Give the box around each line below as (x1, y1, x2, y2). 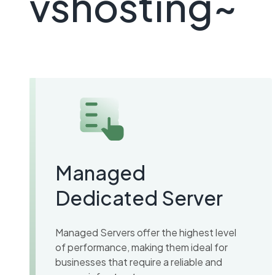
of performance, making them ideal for (55, 241, 228, 254)
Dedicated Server (55, 185, 223, 211)
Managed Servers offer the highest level (55, 226, 236, 239)
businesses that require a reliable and (55, 255, 222, 269)
